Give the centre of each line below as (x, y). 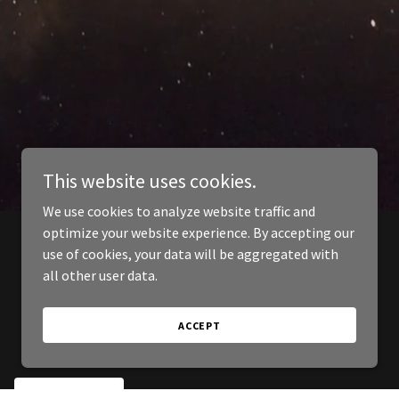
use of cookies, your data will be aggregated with (191, 254)
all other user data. (100, 275)
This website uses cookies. (150, 181)
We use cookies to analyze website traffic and (179, 211)
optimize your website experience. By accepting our (199, 232)
